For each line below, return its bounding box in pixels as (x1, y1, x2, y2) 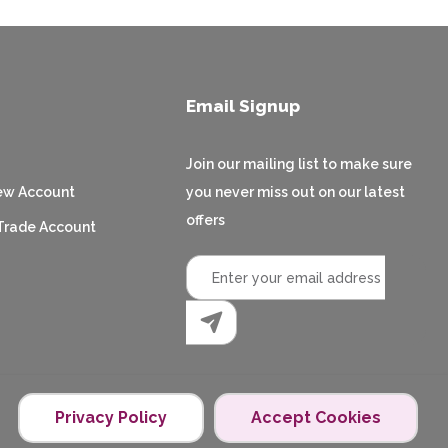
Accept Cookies (251, 408, 381, 427)
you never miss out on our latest (186, 184, 405, 200)
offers (186, 212, 225, 228)
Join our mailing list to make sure (186, 156, 412, 172)
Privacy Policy (55, 408, 167, 427)
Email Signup (186, 96, 300, 116)
